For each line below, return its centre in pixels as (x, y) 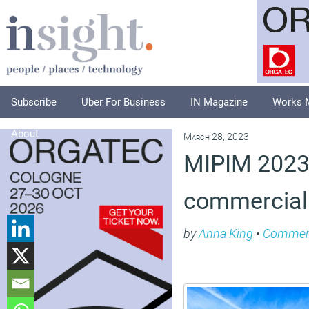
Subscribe (34, 102)
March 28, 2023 (216, 137)
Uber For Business (123, 102)
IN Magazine (219, 102)
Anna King (226, 233)
